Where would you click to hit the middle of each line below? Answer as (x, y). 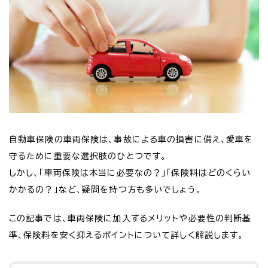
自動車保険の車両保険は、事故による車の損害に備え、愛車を (131, 140)
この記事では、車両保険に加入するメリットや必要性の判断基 (130, 219)
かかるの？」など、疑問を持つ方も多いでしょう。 (105, 190)
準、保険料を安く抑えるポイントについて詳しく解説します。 (127, 235)
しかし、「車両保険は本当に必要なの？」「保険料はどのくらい (130, 173)
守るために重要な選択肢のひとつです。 (88, 156)
